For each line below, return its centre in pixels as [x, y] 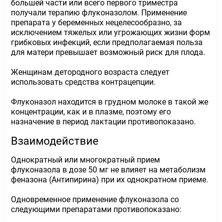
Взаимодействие [55, 141]
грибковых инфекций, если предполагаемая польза [107, 42]
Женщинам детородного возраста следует [90, 72]
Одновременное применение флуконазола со [95, 199]
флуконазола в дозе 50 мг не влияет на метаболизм [108, 170]
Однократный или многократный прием [85, 160]
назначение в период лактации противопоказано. [103, 122]
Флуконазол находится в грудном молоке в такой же [110, 102]
